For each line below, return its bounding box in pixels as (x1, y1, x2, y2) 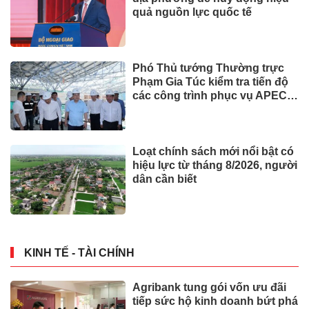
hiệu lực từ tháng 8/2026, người (132, 159, 298, 172)
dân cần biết (132, 173, 197, 186)
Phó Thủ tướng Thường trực (132, 61, 285, 74)
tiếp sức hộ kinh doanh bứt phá (132, 295, 299, 307)
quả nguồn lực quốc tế (132, 6, 252, 18)
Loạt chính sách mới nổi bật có (132, 146, 295, 158)
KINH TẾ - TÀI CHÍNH (24, 246, 134, 259)
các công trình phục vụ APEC (132, 89, 288, 101)
